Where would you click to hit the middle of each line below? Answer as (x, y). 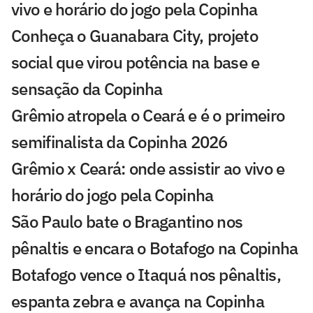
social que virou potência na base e (136, 63)
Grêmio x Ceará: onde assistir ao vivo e (148, 169)
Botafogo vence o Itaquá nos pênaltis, (146, 275)
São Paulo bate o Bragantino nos (127, 222)
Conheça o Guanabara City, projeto (134, 36)
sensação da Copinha (87, 89)
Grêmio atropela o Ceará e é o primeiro (148, 116)
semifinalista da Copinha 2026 (119, 142)
